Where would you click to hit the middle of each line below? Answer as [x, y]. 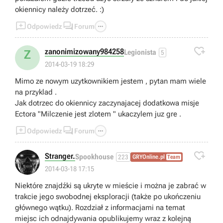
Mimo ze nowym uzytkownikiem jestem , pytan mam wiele [111, 81]
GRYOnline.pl [149, 157]
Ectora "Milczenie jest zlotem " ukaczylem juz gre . [98, 114]
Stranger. [60, 156]
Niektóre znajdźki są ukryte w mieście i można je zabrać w [111, 185]
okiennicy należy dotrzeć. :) [59, 9]
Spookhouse [94, 157]
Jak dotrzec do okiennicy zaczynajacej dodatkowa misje [107, 103]
